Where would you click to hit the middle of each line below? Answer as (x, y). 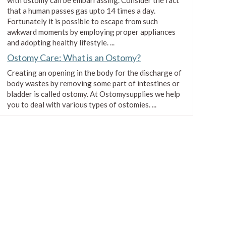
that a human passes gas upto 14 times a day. (81, 10)
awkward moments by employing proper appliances (92, 32)
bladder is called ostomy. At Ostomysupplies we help (94, 94)
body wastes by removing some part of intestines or (94, 83)
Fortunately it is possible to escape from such (83, 21)
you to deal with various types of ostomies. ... (82, 104)
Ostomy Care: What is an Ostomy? (74, 57)
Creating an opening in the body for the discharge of (95, 72)
